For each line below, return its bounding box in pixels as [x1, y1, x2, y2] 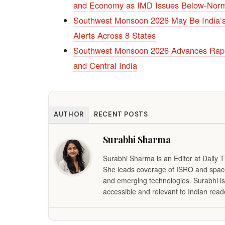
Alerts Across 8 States [73, 29, 156, 41]
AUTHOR [54, 110, 84, 119]
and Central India [73, 59, 137, 71]
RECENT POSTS [93, 110, 148, 119]
